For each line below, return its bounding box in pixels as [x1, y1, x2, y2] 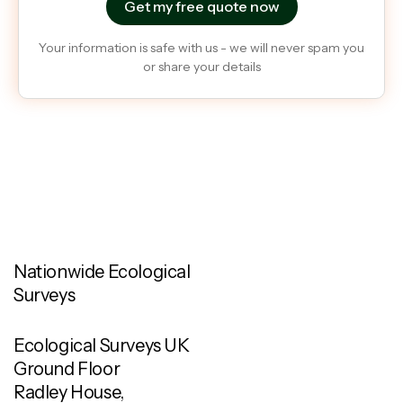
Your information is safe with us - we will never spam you [39, 39, 364, 56]
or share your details [142, 58, 261, 75]
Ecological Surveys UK [13, 334, 190, 356]
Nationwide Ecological [13, 260, 191, 282]
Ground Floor [13, 357, 121, 380]
